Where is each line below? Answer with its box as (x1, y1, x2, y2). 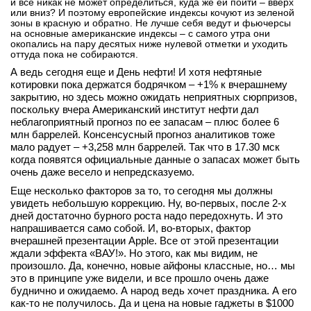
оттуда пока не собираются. (10, 49, 138, 60)
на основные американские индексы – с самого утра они (10, 28, 270, 39)
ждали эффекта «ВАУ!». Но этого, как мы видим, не (10, 247, 258, 259)
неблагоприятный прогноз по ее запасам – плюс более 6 (10, 116, 279, 128)
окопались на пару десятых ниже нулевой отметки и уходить (10, 38, 287, 49)
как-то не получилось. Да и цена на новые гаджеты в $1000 (10, 297, 294, 309)
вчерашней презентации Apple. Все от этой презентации (10, 235, 278, 246)
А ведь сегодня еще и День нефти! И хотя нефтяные (10, 66, 262, 78)
